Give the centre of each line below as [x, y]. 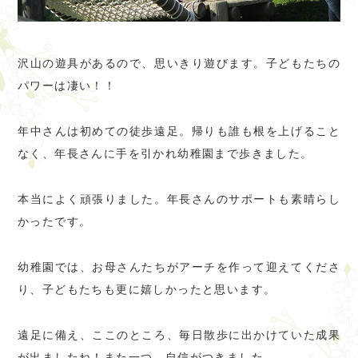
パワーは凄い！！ [67, 86]
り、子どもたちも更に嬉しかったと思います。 [147, 290]
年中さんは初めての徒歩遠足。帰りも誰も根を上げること [179, 131]
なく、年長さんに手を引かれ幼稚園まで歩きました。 [165, 154]
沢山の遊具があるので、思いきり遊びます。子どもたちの [179, 64]
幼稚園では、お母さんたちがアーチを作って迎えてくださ [179, 267]
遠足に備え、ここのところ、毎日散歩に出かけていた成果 [179, 335]
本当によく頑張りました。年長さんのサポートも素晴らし [179, 199]
